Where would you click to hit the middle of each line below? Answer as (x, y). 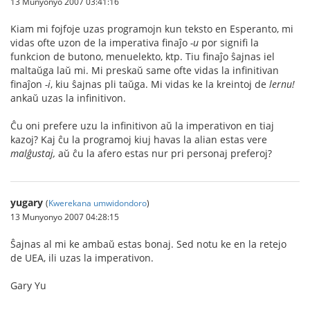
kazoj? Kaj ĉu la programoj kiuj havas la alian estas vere (139, 139)
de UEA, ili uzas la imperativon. (82, 258)
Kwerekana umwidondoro (98, 203)
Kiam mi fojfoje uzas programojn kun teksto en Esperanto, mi (152, 29)
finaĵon (28, 84)
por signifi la (229, 43)
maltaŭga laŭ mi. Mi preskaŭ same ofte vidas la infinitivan (145, 70)
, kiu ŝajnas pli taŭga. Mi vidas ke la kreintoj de (160, 84)
